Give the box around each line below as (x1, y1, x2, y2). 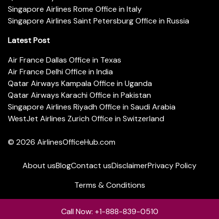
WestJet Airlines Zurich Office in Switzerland (8, 113, 164, 124)
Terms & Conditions (74, 180, 145, 191)
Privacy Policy (148, 160, 197, 171)
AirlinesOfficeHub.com (37, 137, 115, 148)
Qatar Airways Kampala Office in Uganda (8, 78, 152, 89)
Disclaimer (111, 160, 148, 171)
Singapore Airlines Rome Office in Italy (8, 4, 142, 15)
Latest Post (8, 35, 50, 46)
